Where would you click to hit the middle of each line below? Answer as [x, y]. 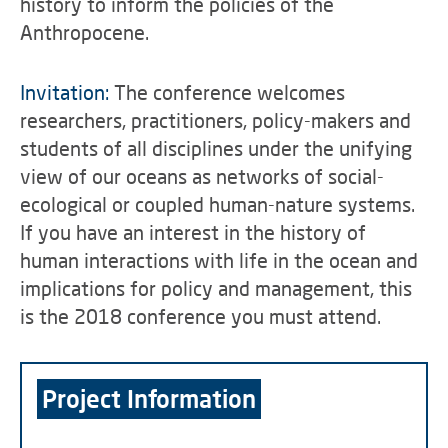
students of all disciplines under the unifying [216, 148]
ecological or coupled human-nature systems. [217, 204]
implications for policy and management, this [216, 288]
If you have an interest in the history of [193, 232]
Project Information [149, 398]
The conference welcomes [227, 92]
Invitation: [64, 92]
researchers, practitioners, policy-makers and [215, 120]
